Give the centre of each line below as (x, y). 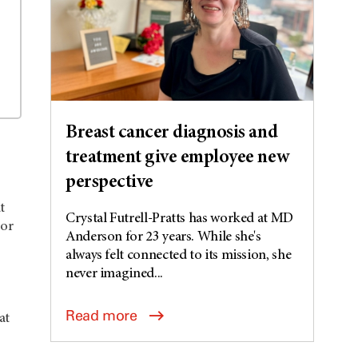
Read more (101, 315)
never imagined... (114, 274)
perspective (109, 183)
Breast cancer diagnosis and (172, 133)
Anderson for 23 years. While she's (163, 237)
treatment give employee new (177, 158)
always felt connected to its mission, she (179, 255)
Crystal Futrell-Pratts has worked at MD (179, 219)
